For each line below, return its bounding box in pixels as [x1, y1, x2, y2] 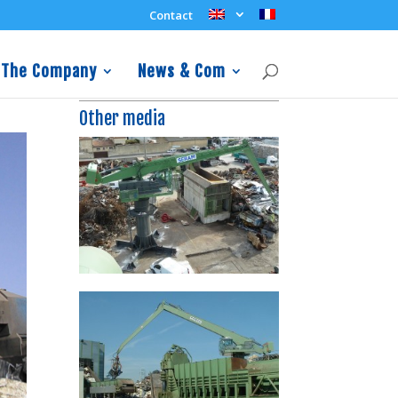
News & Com [137, 60, 226, 81]
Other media [79, 107, 166, 131]
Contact [148, 6, 193, 23]
